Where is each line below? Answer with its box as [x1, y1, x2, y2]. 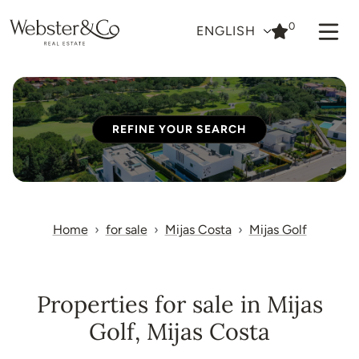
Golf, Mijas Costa [89, 317, 270, 346]
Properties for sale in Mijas [36, 289, 323, 319]
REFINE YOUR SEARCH [112, 123, 247, 136]
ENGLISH [196, 23, 260, 38]
